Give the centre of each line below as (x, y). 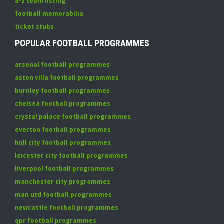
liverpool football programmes (64, 169)
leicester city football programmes (71, 156)
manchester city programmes (63, 182)
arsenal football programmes (62, 65)
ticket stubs (34, 27)
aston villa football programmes (67, 78)
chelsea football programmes (63, 104)
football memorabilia (49, 14)
